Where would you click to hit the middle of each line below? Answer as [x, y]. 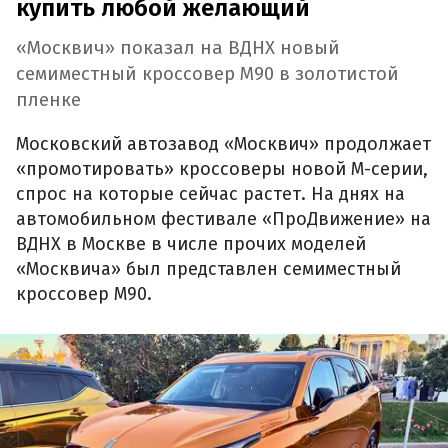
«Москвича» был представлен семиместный [208, 268]
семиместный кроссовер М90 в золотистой [207, 74]
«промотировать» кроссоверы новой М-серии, [222, 168]
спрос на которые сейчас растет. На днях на [210, 193]
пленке [48, 100]
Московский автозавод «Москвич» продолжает [223, 143]
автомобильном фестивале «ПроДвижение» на [223, 218]
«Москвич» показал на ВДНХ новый [178, 48]
